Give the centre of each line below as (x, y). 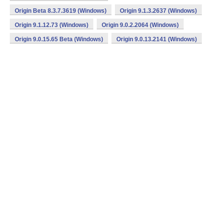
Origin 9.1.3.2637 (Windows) (158, 11)
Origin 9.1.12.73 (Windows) (52, 25)
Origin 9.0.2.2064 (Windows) (140, 25)
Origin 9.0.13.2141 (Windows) (157, 39)
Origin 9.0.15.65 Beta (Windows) (59, 39)
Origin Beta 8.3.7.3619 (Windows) (61, 11)
